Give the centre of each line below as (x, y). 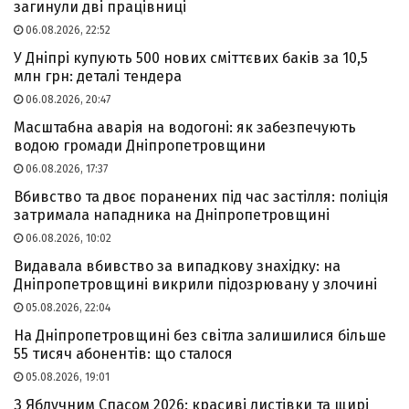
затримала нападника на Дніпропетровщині (172, 215)
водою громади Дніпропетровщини (140, 146)
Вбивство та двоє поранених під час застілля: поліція (201, 197)
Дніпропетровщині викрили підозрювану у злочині (195, 285)
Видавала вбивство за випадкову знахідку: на (177, 267)
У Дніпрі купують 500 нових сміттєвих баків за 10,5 (191, 58)
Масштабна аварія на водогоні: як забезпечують (185, 128)
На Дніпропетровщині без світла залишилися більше (200, 336)
